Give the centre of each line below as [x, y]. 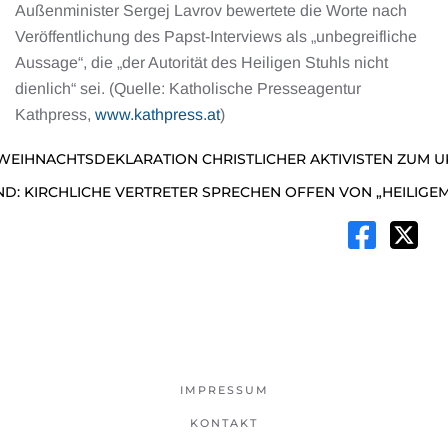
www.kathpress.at [157, 114]
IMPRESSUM [224, 390]
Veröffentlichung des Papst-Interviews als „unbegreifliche [216, 36]
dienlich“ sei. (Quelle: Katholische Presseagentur [188, 88]
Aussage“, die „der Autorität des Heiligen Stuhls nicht [201, 62]
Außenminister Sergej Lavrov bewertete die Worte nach [211, 10]
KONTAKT [224, 423]
